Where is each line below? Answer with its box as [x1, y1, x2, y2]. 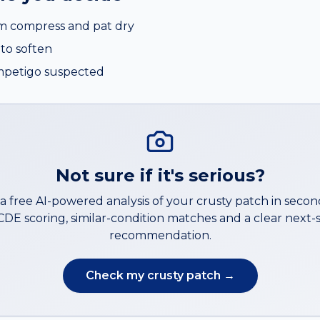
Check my [85, 269, 147, 282]
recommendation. [109, 229, 211, 242]
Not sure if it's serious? [55, 165, 265, 186]
